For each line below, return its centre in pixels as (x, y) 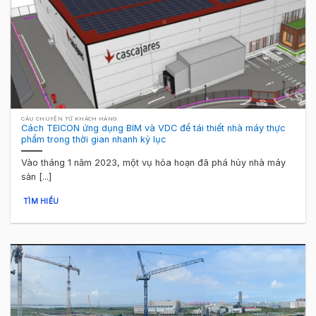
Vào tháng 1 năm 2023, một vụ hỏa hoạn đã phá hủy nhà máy (154, 162)
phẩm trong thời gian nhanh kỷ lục (94, 140)
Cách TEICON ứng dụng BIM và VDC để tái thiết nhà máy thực (154, 128)
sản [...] (37, 176)
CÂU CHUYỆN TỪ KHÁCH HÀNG (69, 119)
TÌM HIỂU (41, 201)
